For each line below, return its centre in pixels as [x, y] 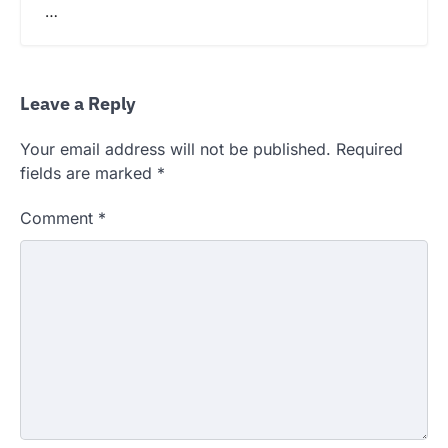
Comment [59, 217]
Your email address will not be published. [175, 148]
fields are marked [88, 172]
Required [369, 148]
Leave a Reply [78, 103]
